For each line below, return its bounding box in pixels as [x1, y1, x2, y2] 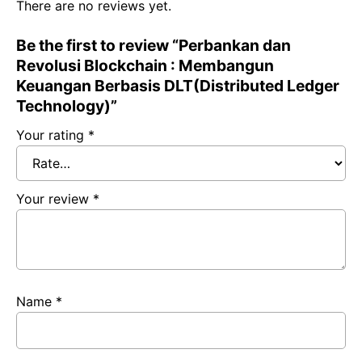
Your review [16, 191, 93, 208]
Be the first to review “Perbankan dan [16, 36, 291, 56]
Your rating [16, 127, 88, 144]
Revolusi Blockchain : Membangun [16, 56, 274, 76]
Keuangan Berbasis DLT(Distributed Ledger [16, 76, 339, 96]
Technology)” [16, 96, 117, 116]
